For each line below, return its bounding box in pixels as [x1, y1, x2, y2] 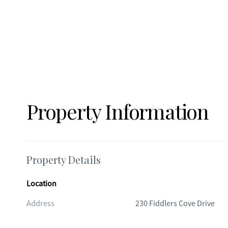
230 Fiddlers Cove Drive [135, 198, 215, 209]
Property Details [26, 153, 101, 166]
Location [26, 179, 56, 189]
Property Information [26, 98, 209, 125]
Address [26, 198, 54, 209]
